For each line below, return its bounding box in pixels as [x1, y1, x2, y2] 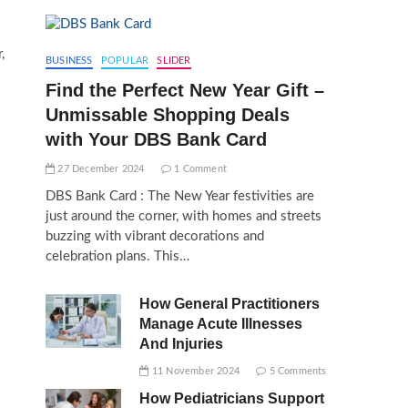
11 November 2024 [148, 366, 240, 376]
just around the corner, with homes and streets [46, 209, 321, 223]
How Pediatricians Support [139, 391, 325, 406]
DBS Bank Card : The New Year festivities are [46, 189, 314, 203]
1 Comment [171, 164, 228, 174]
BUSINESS [46, 56, 93, 66]
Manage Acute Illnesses [139, 316, 303, 331]
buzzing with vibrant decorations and [46, 229, 264, 243]
